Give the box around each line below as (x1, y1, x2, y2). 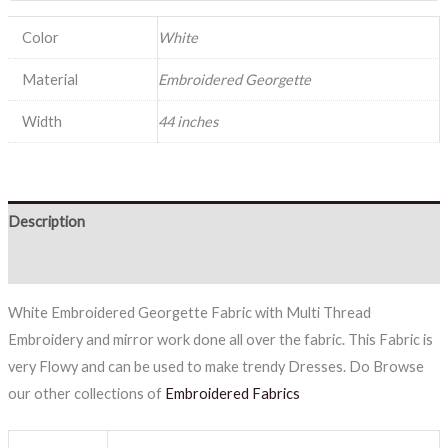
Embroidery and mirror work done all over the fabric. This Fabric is (7, 330, 433, 348)
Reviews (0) (7, 255, 80, 273)
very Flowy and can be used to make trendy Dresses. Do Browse (7, 357, 424, 375)
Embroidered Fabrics (164, 384, 300, 402)
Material (22, 70, 79, 88)
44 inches (157, 112, 218, 130)
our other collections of (7, 384, 165, 402)
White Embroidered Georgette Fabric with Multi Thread (7, 303, 371, 321)
